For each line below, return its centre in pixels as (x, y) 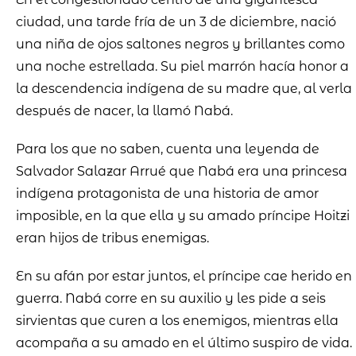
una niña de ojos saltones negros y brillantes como (180, 44)
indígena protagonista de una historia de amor (167, 194)
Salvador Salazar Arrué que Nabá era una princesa (182, 172)
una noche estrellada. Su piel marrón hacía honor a (182, 67)
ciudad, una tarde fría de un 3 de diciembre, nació (176, 22)
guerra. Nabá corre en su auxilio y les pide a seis (171, 299)
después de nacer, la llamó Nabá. (124, 111)
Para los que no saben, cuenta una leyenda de (168, 149)
